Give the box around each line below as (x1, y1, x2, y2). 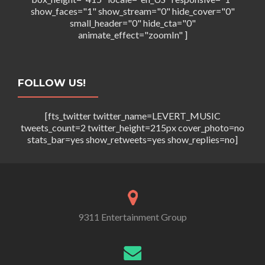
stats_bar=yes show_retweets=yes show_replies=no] (27, 133, 238, 145)
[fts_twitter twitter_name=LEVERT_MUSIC (44, 109, 221, 121)
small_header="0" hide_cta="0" (69, 17, 196, 28)
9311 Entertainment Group (78, 211, 187, 222)
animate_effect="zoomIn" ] (77, 28, 188, 40)
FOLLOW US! (18, 76, 86, 89)
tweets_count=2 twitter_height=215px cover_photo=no (21, 121, 244, 133)
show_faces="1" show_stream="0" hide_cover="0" (30, 5, 235, 17)
